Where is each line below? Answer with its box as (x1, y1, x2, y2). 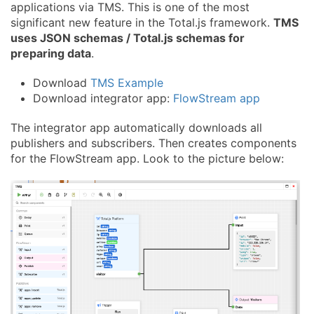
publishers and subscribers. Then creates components (11, 135, 296, 150)
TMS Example (90, 75, 163, 90)
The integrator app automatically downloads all (11, 120, 262, 135)
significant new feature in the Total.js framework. (11, 15, 273, 29)
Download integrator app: (33, 90, 173, 105)
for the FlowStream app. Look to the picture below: (11, 151, 284, 165)
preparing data (11, 46, 91, 60)
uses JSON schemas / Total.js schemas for (11, 30, 245, 45)
